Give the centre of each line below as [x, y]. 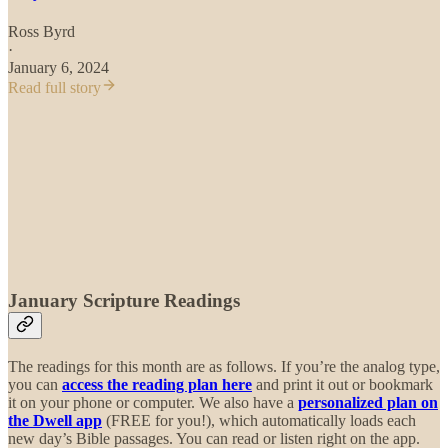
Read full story [54, 88]
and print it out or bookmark [344, 384]
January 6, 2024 [58, 68]
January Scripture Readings [124, 301]
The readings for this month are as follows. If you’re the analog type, [224, 366]
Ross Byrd [41, 32]
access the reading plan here [157, 384]
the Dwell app [55, 420]
